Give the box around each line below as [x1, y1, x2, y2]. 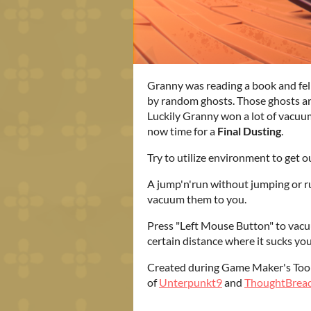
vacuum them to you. [147, 192, 246, 206]
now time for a [147, 124, 217, 138]
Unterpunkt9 [159, 276, 222, 289]
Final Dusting [217, 124, 281, 138]
